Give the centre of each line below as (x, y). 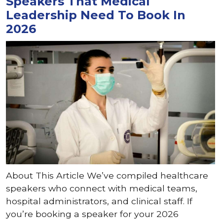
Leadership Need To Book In (96, 15)
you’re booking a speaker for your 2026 (92, 214)
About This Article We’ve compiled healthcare (107, 175)
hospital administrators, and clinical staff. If (99, 201)
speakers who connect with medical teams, (102, 188)
